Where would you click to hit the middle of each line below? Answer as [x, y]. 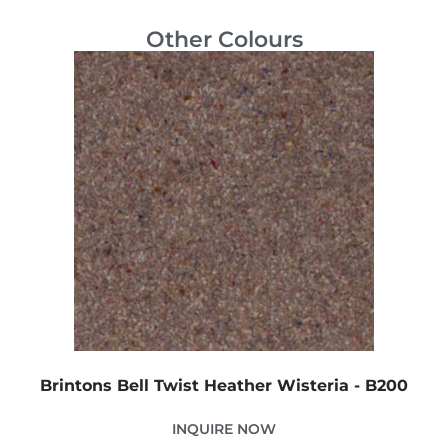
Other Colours [224, 39]
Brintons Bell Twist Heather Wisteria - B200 [224, 385]
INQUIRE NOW [224, 428]
